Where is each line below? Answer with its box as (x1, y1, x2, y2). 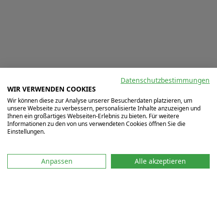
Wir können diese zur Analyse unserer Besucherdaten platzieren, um (7, 96, 192, 105)
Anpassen (41, 156, 73, 166)
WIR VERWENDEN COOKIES (7, 84, 96, 93)
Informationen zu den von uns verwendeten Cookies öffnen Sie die (7, 120, 186, 128)
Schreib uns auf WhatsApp (63, 155, 165, 165)
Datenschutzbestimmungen (121, 76, 210, 85)
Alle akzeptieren (135, 156, 186, 166)
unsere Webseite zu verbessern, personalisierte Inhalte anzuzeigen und (7, 104, 201, 112)
